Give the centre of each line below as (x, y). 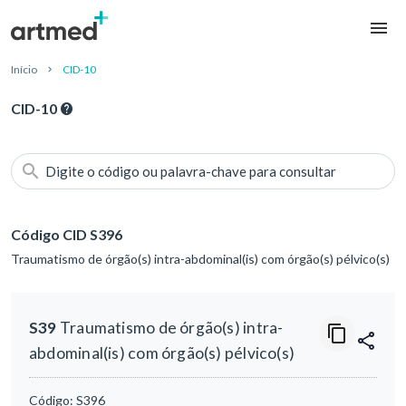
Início (24, 70)
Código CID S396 (67, 235)
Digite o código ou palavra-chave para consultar (191, 172)
